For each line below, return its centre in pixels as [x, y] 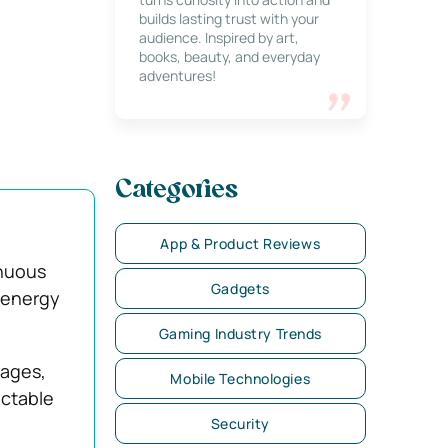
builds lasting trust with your [228, 18]
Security [240, 423]
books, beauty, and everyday [229, 56]
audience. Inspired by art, [218, 37]
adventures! [177, 75]
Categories [176, 191]
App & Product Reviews [240, 243]
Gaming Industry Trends [240, 333]
